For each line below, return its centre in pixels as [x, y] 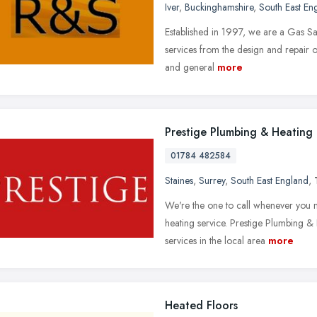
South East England [270, 180]
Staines [179, 180]
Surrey [212, 180]
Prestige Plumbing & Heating [239, 132]
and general [190, 67]
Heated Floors [201, 305]
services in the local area [215, 240]
